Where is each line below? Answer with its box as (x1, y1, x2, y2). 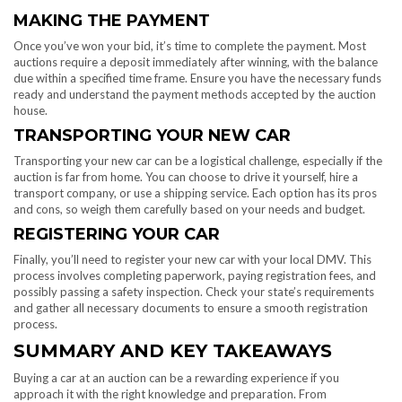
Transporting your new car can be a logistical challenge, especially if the (13, 153, 382, 169)
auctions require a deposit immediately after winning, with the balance (13, 55, 378, 70)
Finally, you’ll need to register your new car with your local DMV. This (13, 252, 371, 267)
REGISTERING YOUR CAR (13, 224, 220, 245)
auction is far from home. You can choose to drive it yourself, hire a (13, 170, 358, 185)
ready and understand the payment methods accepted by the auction (13, 87, 376, 102)
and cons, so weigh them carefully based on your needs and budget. (13, 202, 365, 217)
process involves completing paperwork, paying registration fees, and (13, 268, 376, 284)
